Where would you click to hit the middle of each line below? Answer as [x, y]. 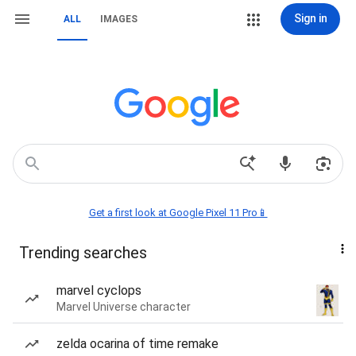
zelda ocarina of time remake [137, 344]
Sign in [310, 18]
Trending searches [83, 253]
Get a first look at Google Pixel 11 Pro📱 [178, 213]
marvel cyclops [99, 290]
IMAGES [119, 19]
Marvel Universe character [124, 307]
